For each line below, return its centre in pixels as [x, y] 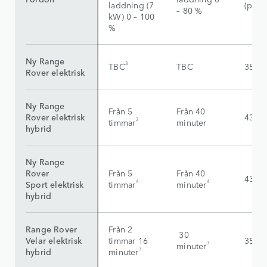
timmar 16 [128, 240]
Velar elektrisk [54, 240]
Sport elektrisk [55, 184]
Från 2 [121, 229]
